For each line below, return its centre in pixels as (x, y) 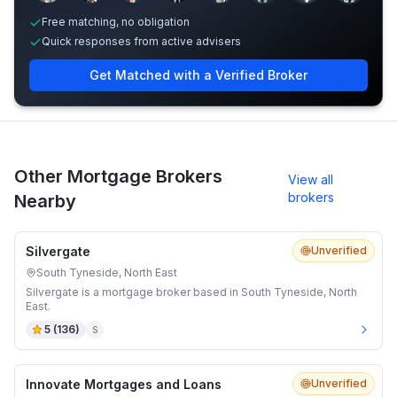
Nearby (45, 201)
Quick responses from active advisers (141, 41)
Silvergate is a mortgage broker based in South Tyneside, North (191, 292)
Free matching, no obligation (116, 22)
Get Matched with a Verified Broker (198, 75)
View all (311, 179)
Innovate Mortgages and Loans (124, 384)
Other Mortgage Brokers (118, 176)
